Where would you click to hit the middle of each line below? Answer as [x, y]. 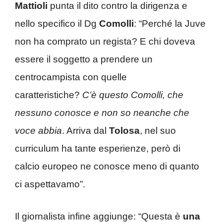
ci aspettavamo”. [50, 184]
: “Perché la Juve [170, 24]
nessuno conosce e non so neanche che [102, 113]
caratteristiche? [47, 95]
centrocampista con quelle [71, 77]
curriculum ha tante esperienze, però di [98, 148]
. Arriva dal [85, 131]
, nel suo [158, 131]
